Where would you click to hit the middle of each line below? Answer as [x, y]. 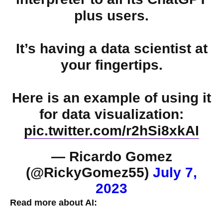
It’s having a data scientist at [111, 49]
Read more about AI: [54, 203]
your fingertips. [111, 65]
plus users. [111, 16]
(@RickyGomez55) [89, 173]
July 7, [175, 173]
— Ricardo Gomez [111, 157]
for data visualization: [111, 114]
